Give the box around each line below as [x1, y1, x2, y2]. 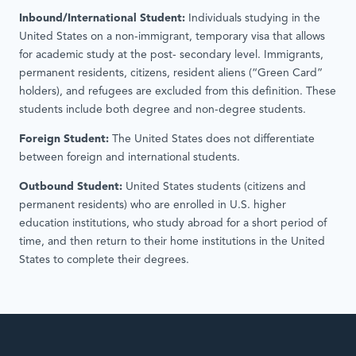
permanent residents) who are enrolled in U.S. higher [19, 199, 286, 212]
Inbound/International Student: [19, 13, 185, 25]
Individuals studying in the [185, 13, 320, 25]
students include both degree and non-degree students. [19, 104, 306, 117]
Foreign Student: [19, 133, 109, 146]
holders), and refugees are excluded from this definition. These [19, 86, 336, 99]
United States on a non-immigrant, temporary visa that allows [19, 31, 325, 44]
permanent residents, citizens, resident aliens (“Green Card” [19, 68, 323, 80]
